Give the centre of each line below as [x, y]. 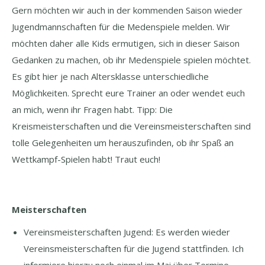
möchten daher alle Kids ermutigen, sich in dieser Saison [126, 43]
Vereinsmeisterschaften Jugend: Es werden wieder [127, 232]
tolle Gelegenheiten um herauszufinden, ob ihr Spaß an [123, 143]
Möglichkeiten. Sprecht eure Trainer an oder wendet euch [128, 93]
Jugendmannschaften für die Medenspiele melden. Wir [121, 27]
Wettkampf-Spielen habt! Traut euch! [86, 159]
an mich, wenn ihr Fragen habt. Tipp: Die [92, 109]
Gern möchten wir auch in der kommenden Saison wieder [127, 10]
